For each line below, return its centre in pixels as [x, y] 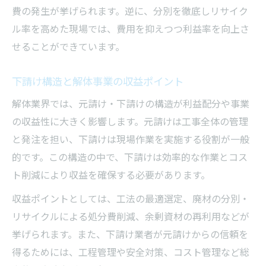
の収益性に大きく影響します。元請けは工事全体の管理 [130, 121]
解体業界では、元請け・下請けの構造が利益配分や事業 [131, 103]
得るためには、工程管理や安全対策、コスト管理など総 [131, 251]
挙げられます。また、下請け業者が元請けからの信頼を [130, 234]
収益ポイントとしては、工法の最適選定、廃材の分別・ [131, 198]
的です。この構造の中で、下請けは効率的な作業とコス [130, 156]
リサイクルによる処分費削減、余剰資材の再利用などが [131, 216]
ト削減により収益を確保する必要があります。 [111, 174]
